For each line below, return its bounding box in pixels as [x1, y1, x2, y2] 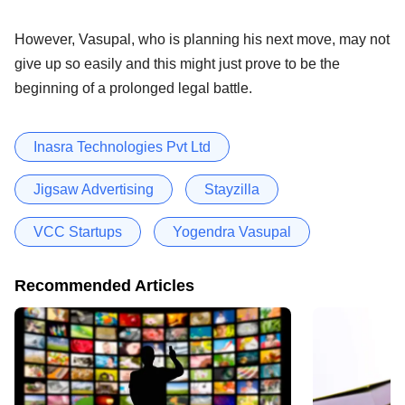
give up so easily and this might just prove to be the [14, 55, 340, 71]
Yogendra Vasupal [173, 223, 291, 240]
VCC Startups [33, 223, 122, 240]
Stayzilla [204, 181, 259, 197]
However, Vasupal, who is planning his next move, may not [14, 31, 390, 47]
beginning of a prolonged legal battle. [14, 80, 252, 96]
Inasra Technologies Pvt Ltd [33, 138, 211, 155]
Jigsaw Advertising [33, 181, 154, 197]
